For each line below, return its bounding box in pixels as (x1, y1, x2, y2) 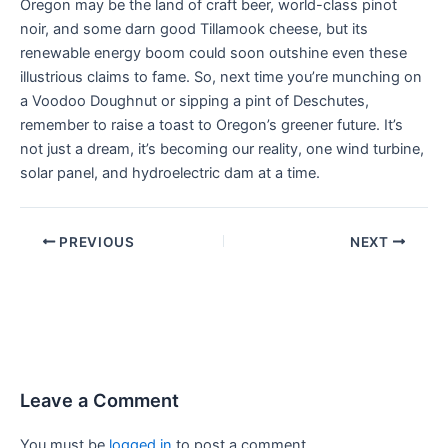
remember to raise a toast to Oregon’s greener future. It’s (20, 115, 403, 134)
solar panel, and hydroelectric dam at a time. (20, 163, 320, 182)
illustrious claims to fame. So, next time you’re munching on (20, 67, 422, 86)
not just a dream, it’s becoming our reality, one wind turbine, (20, 139, 424, 158)
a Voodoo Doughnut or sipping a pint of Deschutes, (20, 91, 369, 110)
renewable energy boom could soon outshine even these (20, 43, 407, 62)
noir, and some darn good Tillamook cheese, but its (20, 19, 368, 38)
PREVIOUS (55, 233, 135, 250)
